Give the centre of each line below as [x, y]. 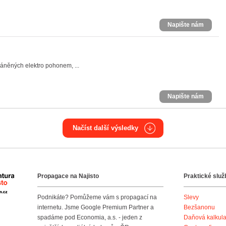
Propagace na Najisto [68, 176]
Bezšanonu [199, 207]
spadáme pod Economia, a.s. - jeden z [90, 217]
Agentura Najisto [37, 179]
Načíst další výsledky [105, 128]
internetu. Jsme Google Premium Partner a [96, 207]
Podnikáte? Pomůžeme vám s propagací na [97, 197]
